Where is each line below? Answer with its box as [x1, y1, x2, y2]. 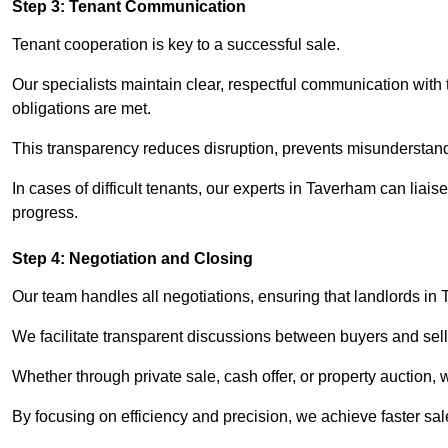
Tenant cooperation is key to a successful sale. [12, 36, 340, 54]
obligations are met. [12, 100, 151, 118]
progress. [12, 204, 78, 222]
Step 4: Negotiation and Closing [12, 250, 253, 268]
